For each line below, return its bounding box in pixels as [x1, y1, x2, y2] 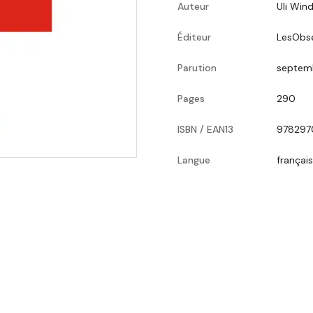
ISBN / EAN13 [177, 123, 233, 136]
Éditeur [177, 31, 211, 43]
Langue [177, 154, 210, 166]
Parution [177, 61, 217, 74]
